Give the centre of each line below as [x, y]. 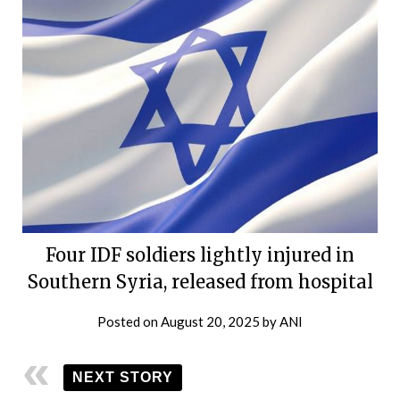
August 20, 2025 [210, 321]
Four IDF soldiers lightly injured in [200, 254]
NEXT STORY [123, 377]
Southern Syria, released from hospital [200, 281]
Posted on [129, 321]
